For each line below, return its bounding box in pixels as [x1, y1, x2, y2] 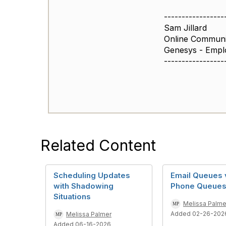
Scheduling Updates [53, 171, 130, 181]
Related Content [40, 136, 156, 155]
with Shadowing [53, 181, 114, 191]
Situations [53, 192, 91, 202]
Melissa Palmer [66, 210, 111, 218]
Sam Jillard [164, 23, 207, 33]
